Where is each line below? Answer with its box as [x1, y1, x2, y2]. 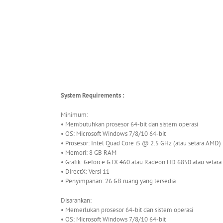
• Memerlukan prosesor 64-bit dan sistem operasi [61, 206, 195, 215]
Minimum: [61, 111, 90, 119]
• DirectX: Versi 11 [61, 167, 111, 176]
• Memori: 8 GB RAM [61, 148, 118, 157]
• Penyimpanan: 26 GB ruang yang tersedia [61, 177, 176, 186]
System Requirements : [61, 91, 124, 100]
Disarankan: [61, 196, 93, 205]
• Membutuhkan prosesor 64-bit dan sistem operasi [61, 120, 200, 129]
